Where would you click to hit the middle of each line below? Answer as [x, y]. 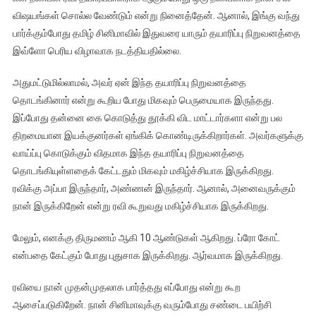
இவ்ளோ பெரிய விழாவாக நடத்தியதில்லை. [97, 51]
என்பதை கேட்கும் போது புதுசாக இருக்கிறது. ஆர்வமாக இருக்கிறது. [147, 256]
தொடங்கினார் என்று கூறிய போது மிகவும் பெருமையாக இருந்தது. [143, 101]
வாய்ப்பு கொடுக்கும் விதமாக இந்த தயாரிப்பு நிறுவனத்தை [128, 153]
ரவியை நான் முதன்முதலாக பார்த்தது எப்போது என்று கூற [126, 287]
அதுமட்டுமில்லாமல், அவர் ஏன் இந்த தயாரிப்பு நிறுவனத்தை [129, 83]
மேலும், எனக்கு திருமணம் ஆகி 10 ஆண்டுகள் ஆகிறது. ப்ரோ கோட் [146, 238]
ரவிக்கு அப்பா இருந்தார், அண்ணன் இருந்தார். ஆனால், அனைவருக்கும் [154, 189]
